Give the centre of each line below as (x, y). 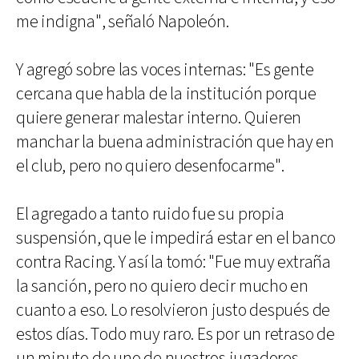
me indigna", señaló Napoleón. (123, 22)
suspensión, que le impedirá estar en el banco (176, 238)
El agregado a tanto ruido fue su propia (150, 214)
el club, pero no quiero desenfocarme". (150, 166)
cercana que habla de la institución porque (166, 94)
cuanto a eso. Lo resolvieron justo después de (173, 311)
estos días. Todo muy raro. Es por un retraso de (175, 335)
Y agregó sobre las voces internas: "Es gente (165, 70)
